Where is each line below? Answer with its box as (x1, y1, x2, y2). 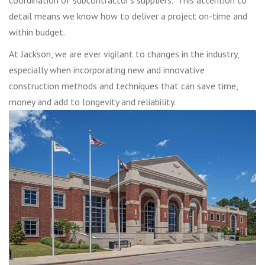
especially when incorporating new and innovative (9, 63, 205, 76)
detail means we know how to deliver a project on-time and (9, 9, 247, 22)
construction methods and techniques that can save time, (9, 79, 238, 92)
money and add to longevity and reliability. (9, 95, 176, 108)
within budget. (9, 25, 65, 38)
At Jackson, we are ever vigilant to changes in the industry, (9, 47, 239, 60)
